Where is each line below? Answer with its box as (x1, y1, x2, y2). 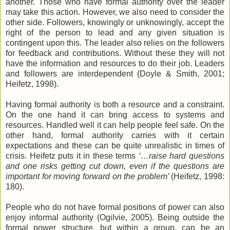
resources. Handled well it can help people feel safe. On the (6, 121, 224, 130)
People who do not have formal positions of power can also (6, 203, 224, 212)
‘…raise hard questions (138, 151, 225, 161)
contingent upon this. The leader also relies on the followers (6, 39, 224, 48)
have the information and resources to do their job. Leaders (6, 59, 224, 68)
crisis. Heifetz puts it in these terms (6, 151, 139, 161)
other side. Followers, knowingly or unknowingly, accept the (6, 18, 224, 27)
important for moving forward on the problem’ (6, 172, 171, 181)
